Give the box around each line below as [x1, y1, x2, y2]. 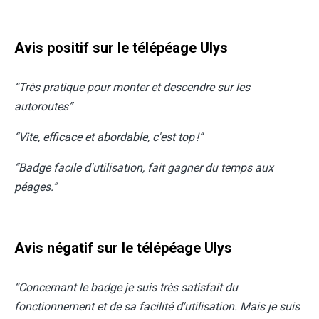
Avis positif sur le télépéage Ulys [14, 39, 228, 56]
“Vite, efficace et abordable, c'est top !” [14, 130, 203, 144]
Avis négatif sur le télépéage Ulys [14, 239, 232, 256]
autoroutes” [14, 100, 73, 113]
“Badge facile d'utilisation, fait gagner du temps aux [14, 161, 273, 174]
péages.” [14, 180, 57, 194]
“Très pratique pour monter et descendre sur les [14, 80, 250, 94]
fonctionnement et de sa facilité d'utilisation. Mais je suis [14, 300, 300, 313]
